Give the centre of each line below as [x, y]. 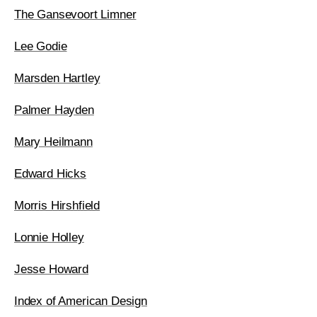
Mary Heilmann [53, 142]
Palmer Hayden [54, 110]
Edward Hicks [50, 174]
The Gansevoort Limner [75, 15]
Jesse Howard [51, 269]
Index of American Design [81, 301]
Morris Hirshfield [57, 206]
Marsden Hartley [57, 78]
